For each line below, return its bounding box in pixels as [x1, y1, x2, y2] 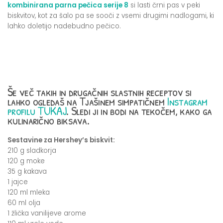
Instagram [167, 93, 208, 110]
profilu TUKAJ [7, 102, 66, 119]
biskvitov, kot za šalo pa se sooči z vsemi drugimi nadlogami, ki [7, 10, 214, 20]
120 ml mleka [7, 187, 50, 197]
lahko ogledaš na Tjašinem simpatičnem [7, 93, 167, 110]
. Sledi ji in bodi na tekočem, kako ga [66, 102, 212, 119]
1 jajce [7, 177, 28, 187]
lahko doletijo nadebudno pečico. [7, 21, 121, 31]
